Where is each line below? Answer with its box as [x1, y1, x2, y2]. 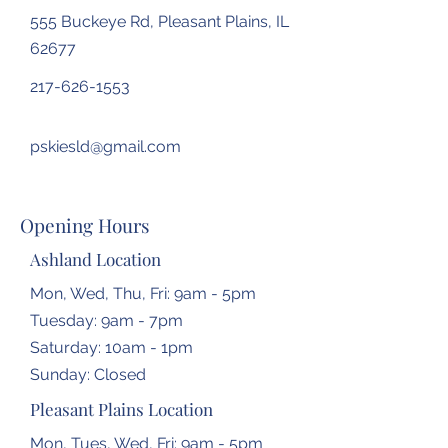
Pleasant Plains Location [30, 398, 213, 420]
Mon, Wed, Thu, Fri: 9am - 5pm [30, 284, 256, 303]
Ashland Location [30, 248, 161, 270]
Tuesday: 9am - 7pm [30, 311, 183, 330]
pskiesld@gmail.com [30, 137, 181, 156]
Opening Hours [20, 212, 150, 238]
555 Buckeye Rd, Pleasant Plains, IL [30, 12, 289, 31]
